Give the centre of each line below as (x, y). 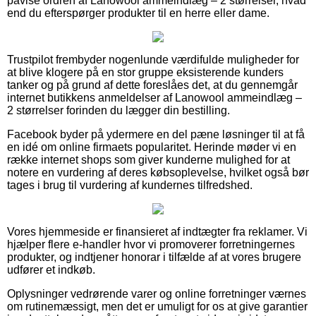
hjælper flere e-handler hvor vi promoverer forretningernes (151, 244)
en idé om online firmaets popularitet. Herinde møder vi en (152, 147)
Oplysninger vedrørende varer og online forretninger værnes (157, 293)
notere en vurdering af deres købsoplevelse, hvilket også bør (158, 172)
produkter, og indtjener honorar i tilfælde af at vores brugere (154, 257)
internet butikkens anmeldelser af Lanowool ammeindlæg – (154, 97)
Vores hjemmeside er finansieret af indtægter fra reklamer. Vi (157, 231)
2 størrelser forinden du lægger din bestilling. (119, 110)
